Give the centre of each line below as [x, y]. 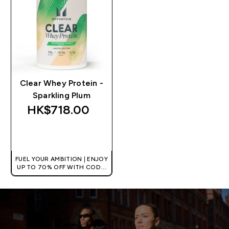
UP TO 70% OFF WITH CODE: [62, 167]
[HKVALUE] [62, 176]
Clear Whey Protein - [61, 83]
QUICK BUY [68, 135]
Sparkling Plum [61, 96]
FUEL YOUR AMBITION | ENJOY [62, 159]
